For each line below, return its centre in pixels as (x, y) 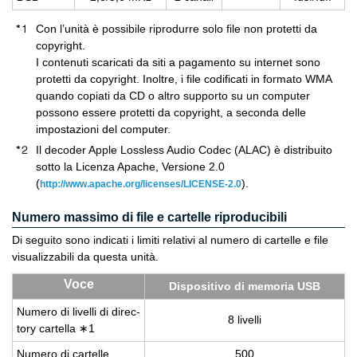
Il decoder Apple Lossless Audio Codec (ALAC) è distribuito (184, 150)
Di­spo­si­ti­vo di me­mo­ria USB (245, 286)
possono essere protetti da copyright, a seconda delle (171, 112)
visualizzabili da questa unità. (85, 257)
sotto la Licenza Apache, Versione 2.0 (130, 167)
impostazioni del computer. (103, 129)
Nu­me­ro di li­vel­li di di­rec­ (78, 312)
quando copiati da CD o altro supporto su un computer (173, 96)
